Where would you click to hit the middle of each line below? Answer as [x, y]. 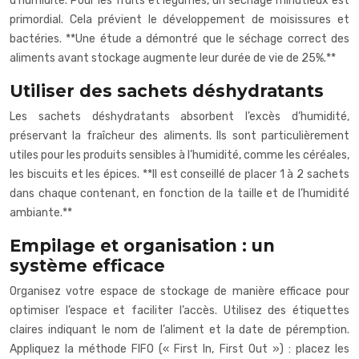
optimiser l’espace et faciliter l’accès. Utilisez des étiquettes [179, 310]
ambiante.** [41, 212]
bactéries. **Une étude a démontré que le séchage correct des [179, 38]
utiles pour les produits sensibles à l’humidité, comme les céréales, [179, 155]
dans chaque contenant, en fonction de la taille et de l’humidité [179, 193]
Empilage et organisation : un [142, 245]
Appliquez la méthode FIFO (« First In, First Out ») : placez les [179, 349]
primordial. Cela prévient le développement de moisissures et [179, 19]
